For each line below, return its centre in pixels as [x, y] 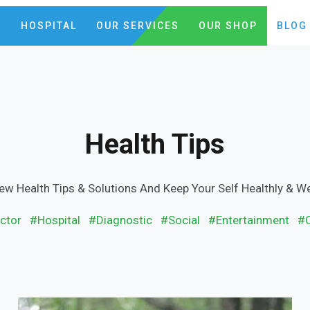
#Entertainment [249, 220]
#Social [181, 220]
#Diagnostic [121, 220]
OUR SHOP [228, 26]
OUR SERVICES [137, 26]
